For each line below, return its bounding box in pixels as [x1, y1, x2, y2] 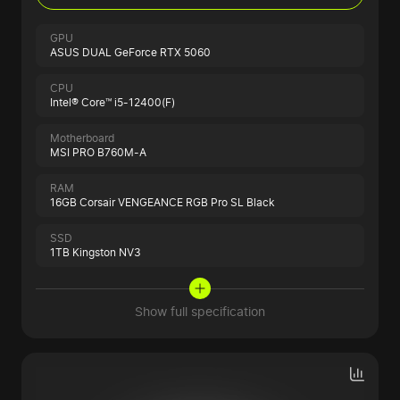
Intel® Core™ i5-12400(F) [50, 96, 175, 110]
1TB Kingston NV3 [50, 246, 141, 260]
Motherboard [50, 131, 114, 146]
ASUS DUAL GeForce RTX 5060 [50, 46, 211, 60]
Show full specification [135, 304, 265, 320]
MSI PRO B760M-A [50, 146, 146, 160]
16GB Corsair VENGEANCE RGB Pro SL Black [50, 196, 275, 210]
